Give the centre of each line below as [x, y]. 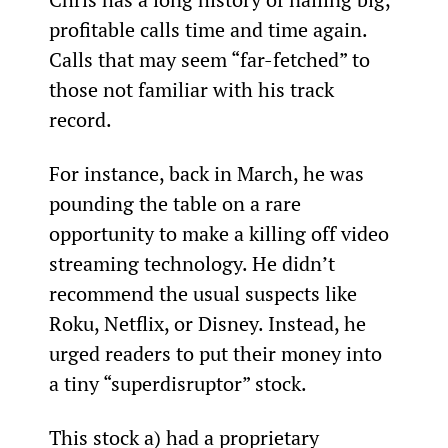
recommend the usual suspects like [205, 293]
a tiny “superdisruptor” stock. [177, 383]
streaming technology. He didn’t [194, 263]
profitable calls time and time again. [210, 29]
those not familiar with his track [193, 89]
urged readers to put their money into [217, 353]
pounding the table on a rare [177, 203]
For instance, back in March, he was [208, 173]
